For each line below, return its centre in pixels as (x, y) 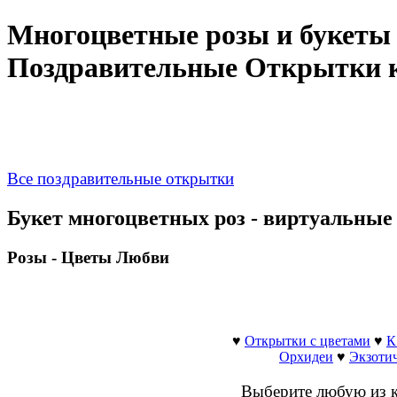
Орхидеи (306, 357)
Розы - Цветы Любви (88, 257)
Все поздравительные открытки (121, 178)
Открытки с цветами (307, 341)
